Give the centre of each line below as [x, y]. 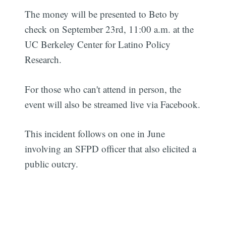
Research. [43, 60]
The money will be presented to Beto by [102, 14]
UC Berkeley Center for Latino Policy [98, 44]
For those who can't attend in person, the [103, 89]
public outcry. [52, 164]
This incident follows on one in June [95, 134]
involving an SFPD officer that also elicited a [111, 149]
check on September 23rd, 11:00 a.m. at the [109, 29]
